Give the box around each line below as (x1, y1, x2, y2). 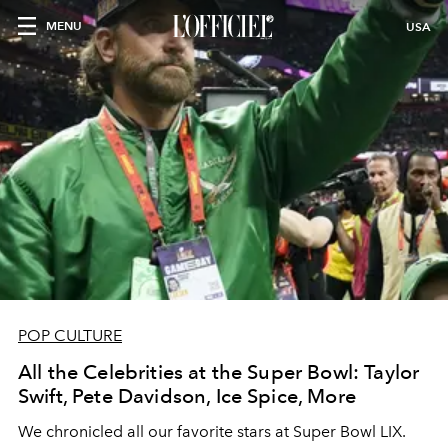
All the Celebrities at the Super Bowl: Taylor (18, 360, 420, 384)
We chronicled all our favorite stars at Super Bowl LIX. (18, 422, 406, 441)
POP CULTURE (18, 326, 122, 345)
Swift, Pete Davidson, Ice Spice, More (18, 384, 356, 408)
